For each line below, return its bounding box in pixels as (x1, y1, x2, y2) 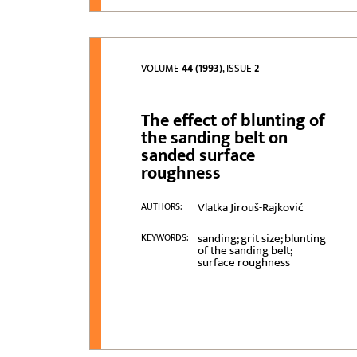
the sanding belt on (141, 124, 288, 154)
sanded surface (141, 141, 256, 171)
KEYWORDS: (141, 229, 190, 246)
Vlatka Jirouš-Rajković (197, 198, 304, 218)
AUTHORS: (141, 198, 183, 215)
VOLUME (141, 60, 182, 78)
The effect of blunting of (141, 106, 326, 136)
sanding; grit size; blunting (197, 229, 326, 249)
